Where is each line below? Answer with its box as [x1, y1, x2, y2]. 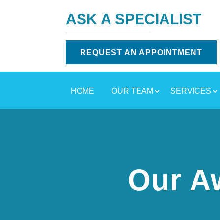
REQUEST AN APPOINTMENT [80, 48, 203, 57]
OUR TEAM [111, 87, 153, 96]
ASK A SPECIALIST [66, 11, 202, 27]
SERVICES [170, 87, 211, 96]
